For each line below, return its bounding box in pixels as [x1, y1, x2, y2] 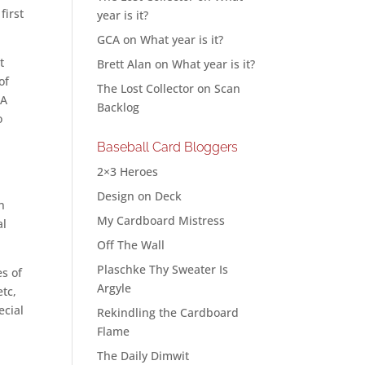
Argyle [97, 280, 132, 296]
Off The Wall [97, 237, 165, 253]
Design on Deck [97, 188, 182, 204]
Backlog [97, 99, 140, 115]
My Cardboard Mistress [97, 213, 226, 228]
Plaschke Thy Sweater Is [97, 262, 229, 277]
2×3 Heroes [97, 164, 159, 179]
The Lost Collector [97, 81, 195, 96]
